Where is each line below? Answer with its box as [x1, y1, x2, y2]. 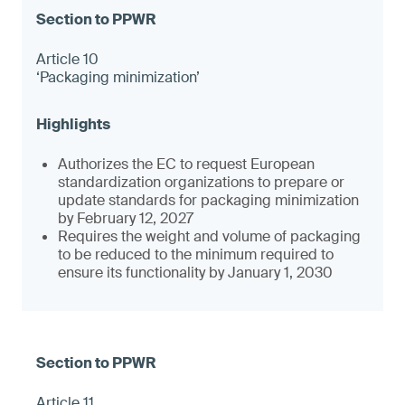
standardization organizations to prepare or [58, 173, 344, 192]
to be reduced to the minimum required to [58, 245, 334, 264]
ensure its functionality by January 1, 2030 [58, 263, 333, 282]
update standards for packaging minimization [58, 191, 359, 210]
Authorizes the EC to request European [58, 155, 315, 174]
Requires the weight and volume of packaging [58, 227, 361, 246]
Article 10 [36, 50, 99, 69]
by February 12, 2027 [58, 209, 197, 228]
